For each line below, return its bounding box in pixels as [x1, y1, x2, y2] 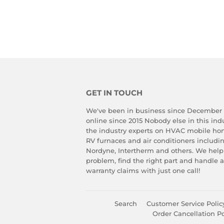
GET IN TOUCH [86, 88, 142, 97]
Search [114, 199, 137, 207]
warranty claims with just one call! [86, 166, 202, 174]
